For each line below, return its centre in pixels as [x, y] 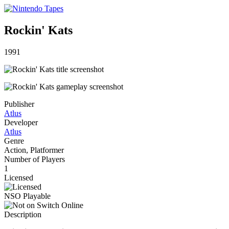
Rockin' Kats [38, 30]
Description [23, 214]
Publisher [19, 104]
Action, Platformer [34, 150]
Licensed [19, 177]
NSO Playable [27, 196]
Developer [21, 122]
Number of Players [35, 159]
